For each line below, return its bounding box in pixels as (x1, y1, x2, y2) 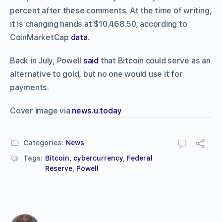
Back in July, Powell (10, 55, 83, 65)
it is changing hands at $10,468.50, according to (10, 19, 187, 29)
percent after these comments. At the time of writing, (10, 5, 212, 15)
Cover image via (10, 106, 72, 115)
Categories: (23, 138, 63, 147)
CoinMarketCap (10, 32, 71, 42)
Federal (127, 154, 153, 162)
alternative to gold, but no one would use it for (10, 69, 183, 79)
